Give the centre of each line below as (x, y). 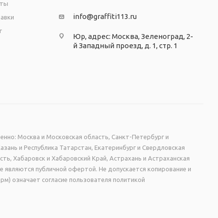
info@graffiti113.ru (105, 16)
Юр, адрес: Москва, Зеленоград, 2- (133, 36)
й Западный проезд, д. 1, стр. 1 (125, 45)
